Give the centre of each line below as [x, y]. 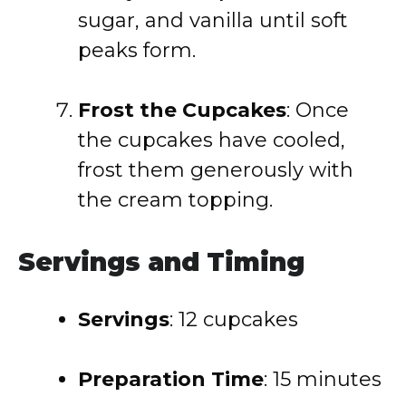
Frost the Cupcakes [182, 110]
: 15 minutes [323, 379]
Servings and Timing [161, 262]
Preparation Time [171, 379]
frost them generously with [216, 170]
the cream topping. [175, 200]
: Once [318, 110]
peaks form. [137, 50]
